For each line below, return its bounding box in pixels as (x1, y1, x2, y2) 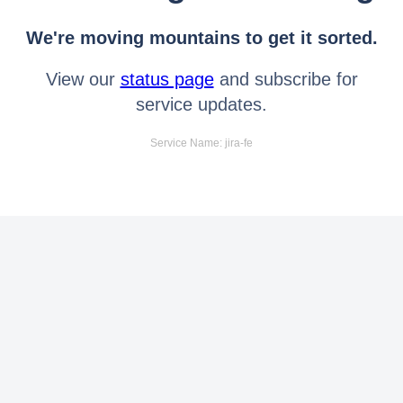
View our (45, 68, 121, 89)
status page (120, 68, 214, 89)
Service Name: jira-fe (150, 136, 253, 149)
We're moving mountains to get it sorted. (25, 27, 378, 48)
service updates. (136, 94, 267, 114)
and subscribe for (213, 68, 358, 89)
